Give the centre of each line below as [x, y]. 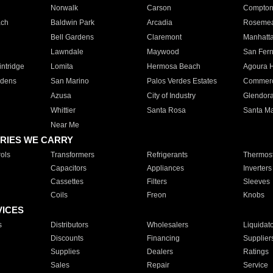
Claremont [164, 37]
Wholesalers [167, 225]
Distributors [69, 225]
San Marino [69, 81]
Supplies [65, 252]
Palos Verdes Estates [182, 81]
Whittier [63, 110]
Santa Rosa [166, 110]
